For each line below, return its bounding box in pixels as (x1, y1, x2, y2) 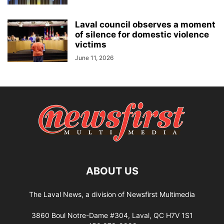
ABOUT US (85, 164, 138, 177)
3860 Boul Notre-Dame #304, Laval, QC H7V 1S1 (31, 210, 193, 219)
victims (75, 39, 106, 49)
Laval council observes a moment (75, 19, 215, 29)
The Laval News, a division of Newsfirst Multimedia (29, 189, 195, 198)
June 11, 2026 (75, 53, 113, 61)
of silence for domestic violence (75, 29, 209, 39)
